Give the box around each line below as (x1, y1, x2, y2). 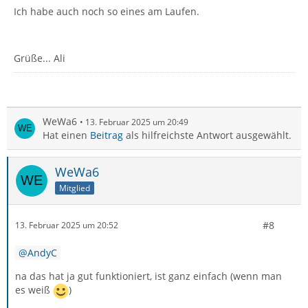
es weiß (15, 283, 53, 296)
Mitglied (59, 181, 90, 194)
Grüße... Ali (14, 51, 65, 65)
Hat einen (43, 128, 90, 142)
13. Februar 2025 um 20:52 (15, 219, 118, 232)
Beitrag (90, 128, 123, 142)
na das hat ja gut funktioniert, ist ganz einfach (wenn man (15, 269, 282, 283)
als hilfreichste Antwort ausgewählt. (123, 128, 291, 142)
